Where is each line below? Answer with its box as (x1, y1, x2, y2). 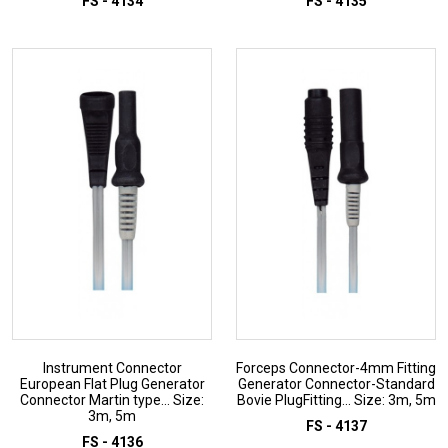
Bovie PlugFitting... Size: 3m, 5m (236, 392, 436, 409)
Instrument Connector (42, 360, 182, 377)
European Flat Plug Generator (19, 376, 205, 393)
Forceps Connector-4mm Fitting (236, 360, 436, 377)
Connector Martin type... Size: (20, 392, 204, 409)
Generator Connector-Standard (237, 376, 435, 393)
